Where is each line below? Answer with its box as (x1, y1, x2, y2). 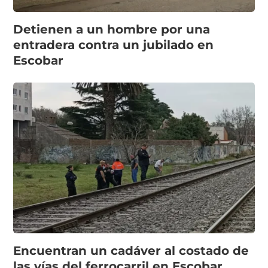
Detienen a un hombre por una (13, 22, 211, 36)
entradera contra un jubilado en (13, 38, 214, 52)
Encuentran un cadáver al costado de (13, 243, 249, 258)
